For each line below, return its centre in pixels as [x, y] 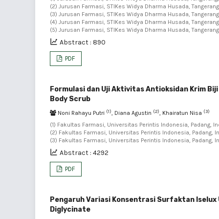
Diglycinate [70, 209]
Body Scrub [70, 99]
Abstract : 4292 [84, 153]
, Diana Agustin [132, 113]
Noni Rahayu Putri [81, 113]
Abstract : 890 [83, 42]
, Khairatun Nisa [181, 113]
